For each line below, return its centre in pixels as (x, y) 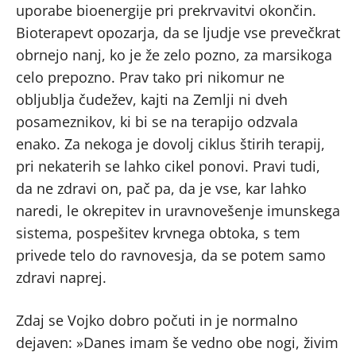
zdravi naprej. (61, 277)
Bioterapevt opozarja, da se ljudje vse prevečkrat (178, 32)
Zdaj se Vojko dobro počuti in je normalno (157, 320)
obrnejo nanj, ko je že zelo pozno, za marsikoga (174, 54)
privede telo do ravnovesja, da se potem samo (171, 255)
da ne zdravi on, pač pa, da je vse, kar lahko (161, 188)
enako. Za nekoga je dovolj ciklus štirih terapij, (170, 143)
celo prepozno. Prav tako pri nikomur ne (150, 77)
